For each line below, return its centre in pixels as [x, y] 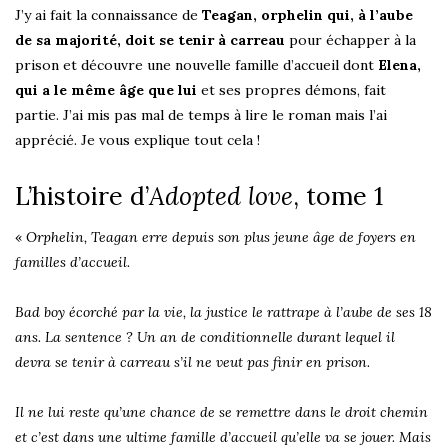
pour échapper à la [350, 40]
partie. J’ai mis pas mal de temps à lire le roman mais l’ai [201, 115]
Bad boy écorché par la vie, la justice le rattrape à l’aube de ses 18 [223, 312]
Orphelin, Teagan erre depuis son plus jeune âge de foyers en [221, 237]
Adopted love [221, 196]
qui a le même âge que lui [106, 90]
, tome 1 [338, 196]
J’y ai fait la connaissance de [108, 15]
